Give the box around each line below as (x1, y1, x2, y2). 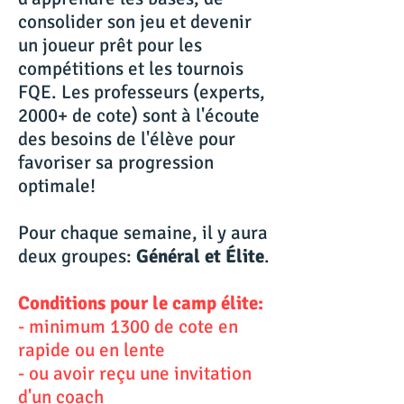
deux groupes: (18, 244, 132, 268)
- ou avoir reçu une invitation (18, 362, 252, 385)
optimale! (18, 174, 96, 197)
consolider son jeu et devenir (18, 10, 252, 33)
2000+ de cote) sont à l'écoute (18, 104, 260, 127)
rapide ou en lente (18, 338, 165, 362)
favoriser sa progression (18, 151, 214, 174)
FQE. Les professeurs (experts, (18, 80, 265, 104)
